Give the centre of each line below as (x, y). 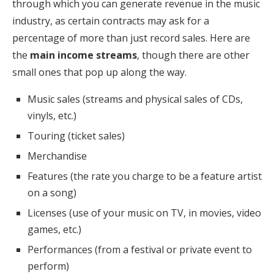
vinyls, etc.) (52, 115)
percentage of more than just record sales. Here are (131, 38)
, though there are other (193, 55)
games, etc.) (54, 229)
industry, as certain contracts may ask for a (111, 20)
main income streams (83, 55)
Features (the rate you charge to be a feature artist (145, 176)
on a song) (52, 192)
